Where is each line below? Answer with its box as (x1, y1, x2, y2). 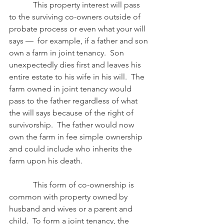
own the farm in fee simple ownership (9, 132, 144, 141)
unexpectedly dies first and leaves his (9, 60, 143, 69)
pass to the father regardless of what (9, 96, 139, 105)
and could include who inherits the (9, 144, 134, 153)
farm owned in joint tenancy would (9, 84, 133, 93)
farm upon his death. (9, 156, 82, 165)
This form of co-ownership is (9, 180, 33, 189)
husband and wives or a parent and (9, 204, 134, 213)
